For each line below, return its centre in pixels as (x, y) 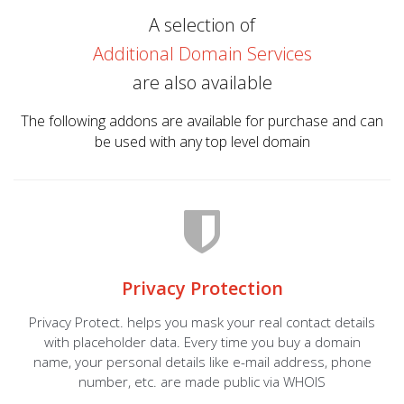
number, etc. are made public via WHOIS (202, 382)
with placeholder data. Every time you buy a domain (202, 342)
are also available (202, 83)
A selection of (202, 25)
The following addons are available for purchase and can (202, 121)
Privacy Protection (202, 289)
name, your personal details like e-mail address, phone (202, 362)
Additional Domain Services (202, 54)
